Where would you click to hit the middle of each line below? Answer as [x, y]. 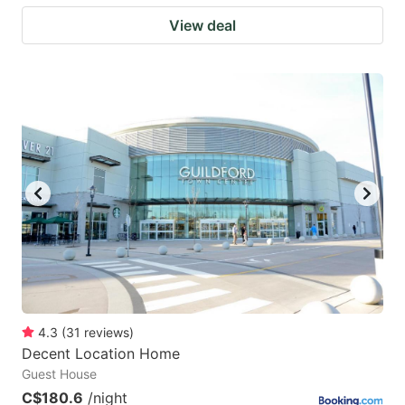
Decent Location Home [101, 354]
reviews [107, 333]
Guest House [59, 374]
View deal [202, 25]
